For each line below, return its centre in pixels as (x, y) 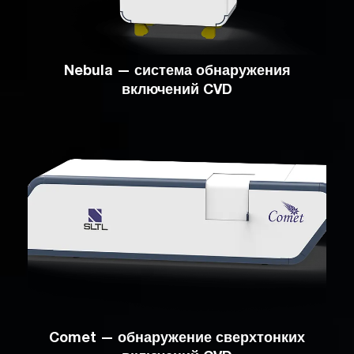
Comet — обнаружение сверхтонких (177, 339)
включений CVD (177, 91)
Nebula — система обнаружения (177, 72)
